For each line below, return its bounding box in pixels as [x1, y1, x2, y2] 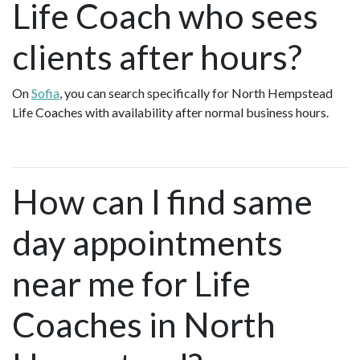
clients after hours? [12, 35, 302, 77]
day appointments [12, 221, 283, 263]
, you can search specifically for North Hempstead [59, 84, 333, 100]
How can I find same [12, 180, 313, 222]
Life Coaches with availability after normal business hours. [12, 104, 329, 120]
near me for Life [12, 262, 251, 304]
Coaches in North [12, 303, 276, 345]
